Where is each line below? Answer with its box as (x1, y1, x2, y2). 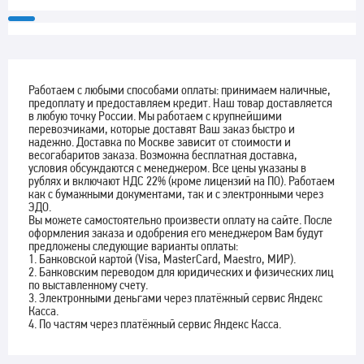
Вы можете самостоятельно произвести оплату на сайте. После (28, 212, 332, 228)
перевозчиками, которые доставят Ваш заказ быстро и (28, 121, 295, 137)
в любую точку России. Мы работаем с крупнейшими (28, 108, 282, 124)
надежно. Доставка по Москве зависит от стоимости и (28, 134, 291, 150)
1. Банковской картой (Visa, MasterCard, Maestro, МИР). (28, 251, 296, 267)
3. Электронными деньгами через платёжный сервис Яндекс (28, 290, 323, 306)
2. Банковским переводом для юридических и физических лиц (28, 264, 333, 280)
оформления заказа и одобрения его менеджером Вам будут (28, 225, 323, 241)
